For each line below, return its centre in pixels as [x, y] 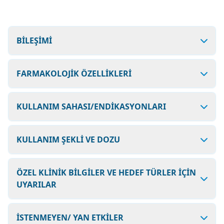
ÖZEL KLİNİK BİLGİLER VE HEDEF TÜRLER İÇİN [106, 172]
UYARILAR [36, 184]
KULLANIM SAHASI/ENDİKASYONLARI [91, 106]
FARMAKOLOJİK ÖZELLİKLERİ [74, 73]
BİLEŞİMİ [34, 40]
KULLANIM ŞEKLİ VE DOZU [68, 139]
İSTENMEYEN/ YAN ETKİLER [70, 217]
